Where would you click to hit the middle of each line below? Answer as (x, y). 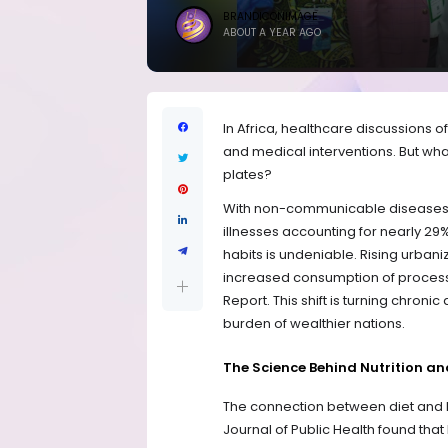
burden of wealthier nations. (314, 323)
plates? (247, 175)
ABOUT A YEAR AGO (272, 32)
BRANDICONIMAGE (270, 16)
